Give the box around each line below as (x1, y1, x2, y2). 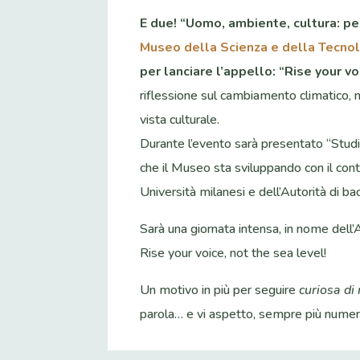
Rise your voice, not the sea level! (140, 244, 327, 263)
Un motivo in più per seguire (140, 281, 300, 300)
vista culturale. (140, 111, 220, 129)
